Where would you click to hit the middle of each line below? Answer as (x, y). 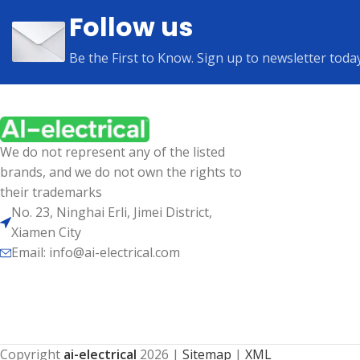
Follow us (131, 27)
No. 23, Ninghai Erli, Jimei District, (112, 213)
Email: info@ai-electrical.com (96, 253)
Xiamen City (46, 233)
